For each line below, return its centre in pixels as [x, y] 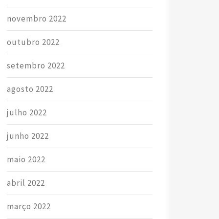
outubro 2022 [33, 42]
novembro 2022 [36, 18]
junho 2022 [28, 136]
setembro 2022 [36, 65]
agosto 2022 [30, 89]
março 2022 [29, 206]
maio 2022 [26, 159]
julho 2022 [27, 112]
